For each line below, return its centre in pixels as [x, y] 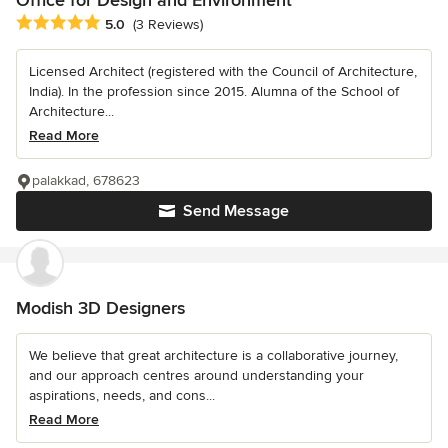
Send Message [236, 210]
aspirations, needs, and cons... [122, 395]
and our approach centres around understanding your [196, 375]
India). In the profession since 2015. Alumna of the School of [214, 91]
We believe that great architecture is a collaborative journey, [213, 355]
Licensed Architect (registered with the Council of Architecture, [223, 71]
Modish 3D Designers [100, 307]
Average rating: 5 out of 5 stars [122, 22]
